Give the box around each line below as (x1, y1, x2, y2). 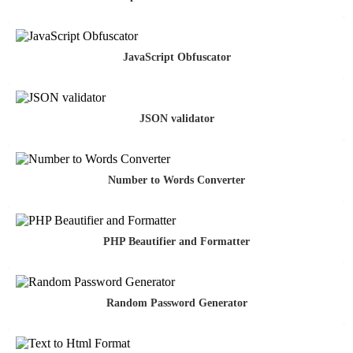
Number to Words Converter (108, 174, 245, 187)
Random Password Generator (106, 297, 247, 310)
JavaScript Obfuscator (122, 51, 231, 64)
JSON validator (139, 113, 214, 125)
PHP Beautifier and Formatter (103, 236, 250, 248)
